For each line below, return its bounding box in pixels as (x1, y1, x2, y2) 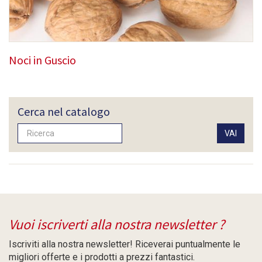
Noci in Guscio (9, 53, 76, 68)
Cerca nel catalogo (18, 104, 110, 119)
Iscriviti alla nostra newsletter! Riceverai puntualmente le (9, 239, 240, 250)
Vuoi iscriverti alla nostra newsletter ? (9, 215, 225, 234)
